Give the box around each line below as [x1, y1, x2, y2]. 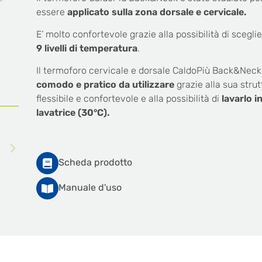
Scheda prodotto [58, 156, 132, 168]
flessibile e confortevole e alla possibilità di [36, 93, 222, 105]
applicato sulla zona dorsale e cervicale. [67, 6, 246, 18]
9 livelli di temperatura [36, 42, 137, 54]
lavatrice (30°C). [36, 107, 109, 119]
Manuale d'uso [58, 181, 122, 193]
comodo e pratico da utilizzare [36, 79, 174, 91]
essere [36, 6, 67, 18]
